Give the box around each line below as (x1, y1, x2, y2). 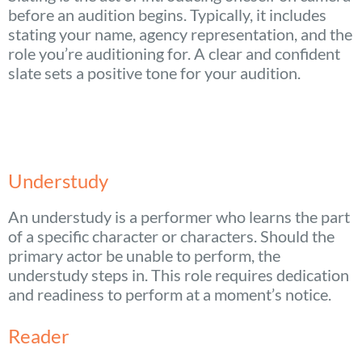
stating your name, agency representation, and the (8, 23, 352, 44)
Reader (8, 324, 69, 348)
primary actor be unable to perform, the (8, 246, 280, 266)
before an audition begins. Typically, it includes (8, 4, 326, 24)
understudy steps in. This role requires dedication (8, 265, 349, 285)
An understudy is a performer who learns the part (8, 207, 350, 227)
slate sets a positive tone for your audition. (8, 62, 301, 82)
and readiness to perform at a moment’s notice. (8, 284, 331, 305)
